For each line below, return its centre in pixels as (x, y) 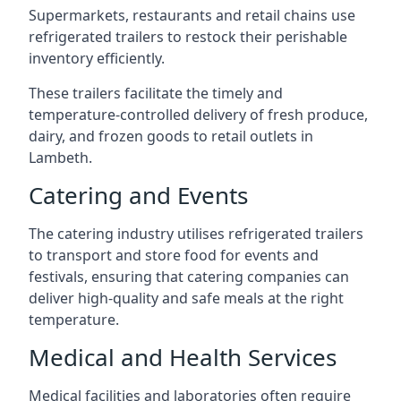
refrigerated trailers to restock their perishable (188, 37)
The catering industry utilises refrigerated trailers (196, 234)
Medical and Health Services (183, 357)
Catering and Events (138, 195)
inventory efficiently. (97, 58)
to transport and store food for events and (174, 255)
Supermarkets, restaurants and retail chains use (192, 15)
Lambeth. (60, 158)
